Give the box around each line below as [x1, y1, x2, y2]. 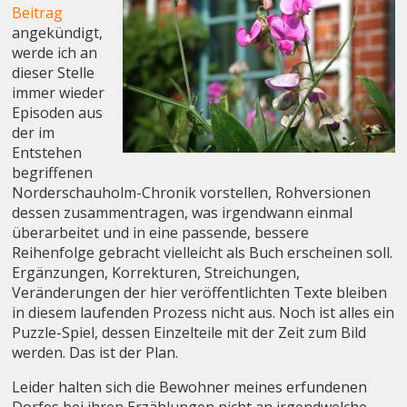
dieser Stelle [12, 62, 95, 83]
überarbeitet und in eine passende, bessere [12, 222, 310, 243]
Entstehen [12, 142, 83, 163]
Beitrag [12, 2, 64, 23]
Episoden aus [12, 102, 104, 123]
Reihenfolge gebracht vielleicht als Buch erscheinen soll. [12, 242, 393, 263]
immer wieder [12, 82, 105, 103]
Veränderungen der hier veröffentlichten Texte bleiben [12, 282, 388, 303]
